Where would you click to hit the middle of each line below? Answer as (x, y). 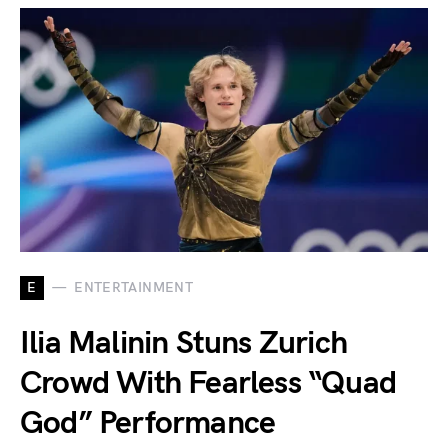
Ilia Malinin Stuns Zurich (184, 343)
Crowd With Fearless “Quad (208, 383)
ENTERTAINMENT (133, 288)
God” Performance (148, 423)
